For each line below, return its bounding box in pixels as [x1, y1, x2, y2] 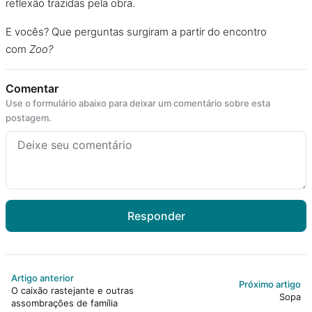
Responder [127, 208, 185, 223]
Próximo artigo [239, 278, 301, 290]
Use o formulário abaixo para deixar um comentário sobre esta [6, 97, 270, 109]
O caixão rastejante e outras [11, 284, 134, 296]
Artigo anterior [11, 272, 74, 283]
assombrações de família [11, 297, 118, 309]
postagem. [6, 111, 52, 123]
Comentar [6, 81, 58, 95]
